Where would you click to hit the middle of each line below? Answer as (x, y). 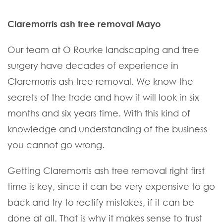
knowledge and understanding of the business (107, 129)
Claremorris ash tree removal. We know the (100, 82)
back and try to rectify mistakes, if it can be (101, 202)
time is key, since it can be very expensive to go (111, 187)
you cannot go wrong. (56, 145)
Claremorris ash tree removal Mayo (84, 24)
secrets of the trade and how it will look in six (103, 97)
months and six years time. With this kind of (99, 113)
